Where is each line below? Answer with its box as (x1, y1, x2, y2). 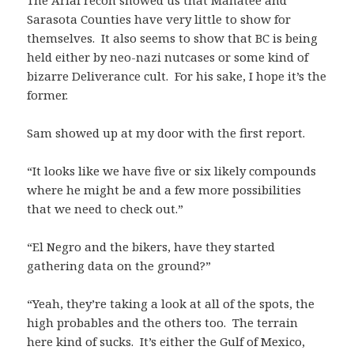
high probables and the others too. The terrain (27, 314, 299, 331)
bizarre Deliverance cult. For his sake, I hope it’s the (27, 68, 327, 85)
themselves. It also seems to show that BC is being (27, 30, 318, 47)
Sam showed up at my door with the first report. (27, 125, 306, 141)
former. (27, 87, 69, 104)
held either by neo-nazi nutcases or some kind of (27, 49, 309, 66)
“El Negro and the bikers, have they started (27, 239, 276, 255)
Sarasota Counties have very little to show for (27, 11, 292, 28)
